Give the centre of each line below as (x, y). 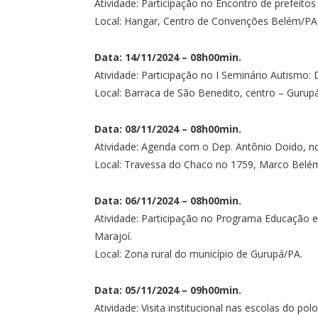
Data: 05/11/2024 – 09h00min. (168, 290)
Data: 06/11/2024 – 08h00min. (168, 200)
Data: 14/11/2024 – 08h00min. (168, 57)
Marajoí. (113, 236)
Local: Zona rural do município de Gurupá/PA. (198, 253)
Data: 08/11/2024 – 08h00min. (168, 128)
